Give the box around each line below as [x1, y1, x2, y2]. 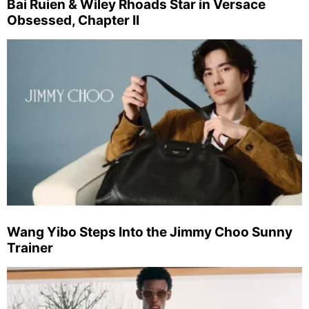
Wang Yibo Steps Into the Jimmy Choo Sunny [7, 223, 292, 240]
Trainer [7, 239, 53, 256]
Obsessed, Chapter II [7, 12, 139, 29]
